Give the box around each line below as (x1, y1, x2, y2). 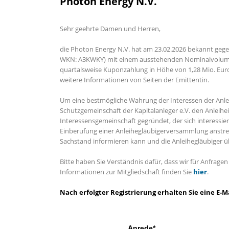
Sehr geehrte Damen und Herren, (60, 24, 161, 33)
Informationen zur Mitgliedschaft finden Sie (60, 167, 193, 176)
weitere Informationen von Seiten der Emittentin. (60, 75, 212, 84)
